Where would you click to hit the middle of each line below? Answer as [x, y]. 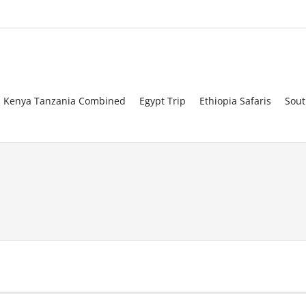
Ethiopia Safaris [235, 101]
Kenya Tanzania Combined [65, 101]
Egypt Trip [163, 101]
